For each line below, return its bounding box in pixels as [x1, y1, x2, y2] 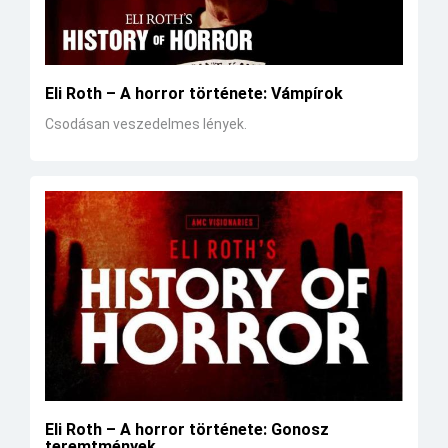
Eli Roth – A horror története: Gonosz [45, 420, 329, 440]
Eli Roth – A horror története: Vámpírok [45, 83, 343, 103]
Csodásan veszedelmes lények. [45, 115, 247, 132]
